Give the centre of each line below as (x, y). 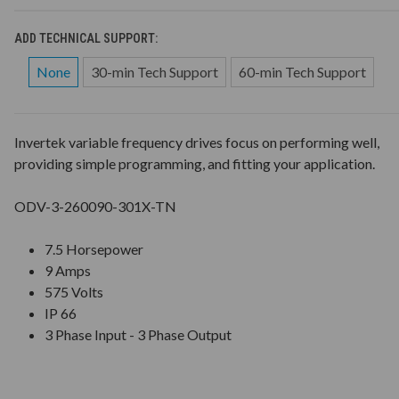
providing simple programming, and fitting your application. (194, 163)
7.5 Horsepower (94, 248)
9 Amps (68, 270)
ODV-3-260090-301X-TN (95, 206)
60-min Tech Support (302, 71)
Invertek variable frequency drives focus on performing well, (196, 142)
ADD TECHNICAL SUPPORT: (87, 38)
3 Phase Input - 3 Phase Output (138, 334)
